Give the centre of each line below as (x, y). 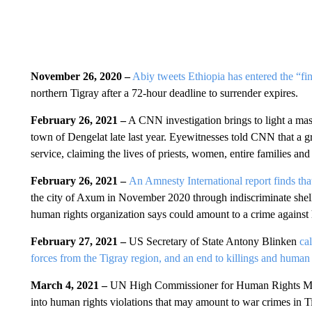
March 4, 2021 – (70, 285)
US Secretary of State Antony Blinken (212, 241)
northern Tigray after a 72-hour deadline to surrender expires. (164, 93)
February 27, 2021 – (78, 241)
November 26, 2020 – (80, 76)
